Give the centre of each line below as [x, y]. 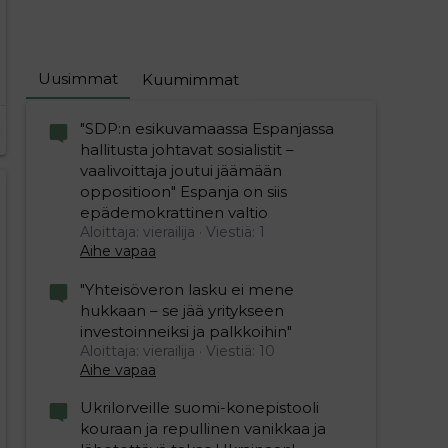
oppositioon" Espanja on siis [183, 192]
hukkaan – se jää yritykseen [182, 310]
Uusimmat [78, 78]
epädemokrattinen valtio [174, 213]
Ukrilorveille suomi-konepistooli [199, 407]
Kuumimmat [190, 79]
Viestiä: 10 [240, 350]
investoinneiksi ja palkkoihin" [186, 331]
